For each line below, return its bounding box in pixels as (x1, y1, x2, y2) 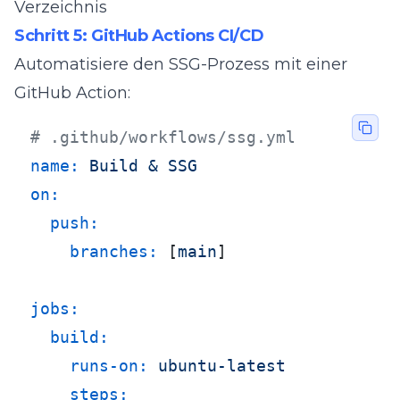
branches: (70, 242, 158, 261)
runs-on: (70, 356, 148, 375)
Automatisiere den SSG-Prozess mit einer (14, 54, 347, 74)
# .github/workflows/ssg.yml (30, 128, 296, 146)
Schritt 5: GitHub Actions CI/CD (14, 26, 264, 46)
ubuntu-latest (158, 356, 286, 375)
